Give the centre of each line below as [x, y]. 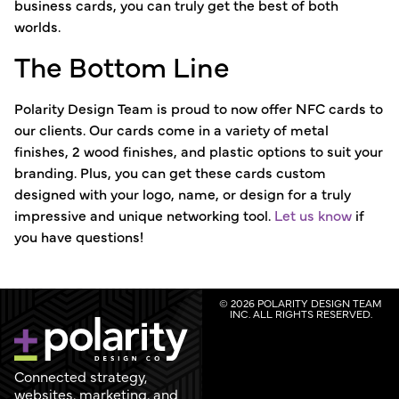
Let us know [313, 215]
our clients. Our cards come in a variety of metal [171, 130]
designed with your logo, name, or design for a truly [183, 194]
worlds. [39, 26]
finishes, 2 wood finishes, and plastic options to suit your [199, 151]
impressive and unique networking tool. [144, 215]
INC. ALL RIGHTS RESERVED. [301, 313]
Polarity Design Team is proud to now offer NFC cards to [199, 108]
